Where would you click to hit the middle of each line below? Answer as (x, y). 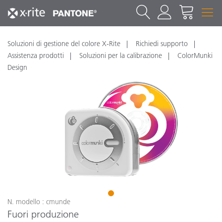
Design (17, 67)
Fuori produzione (43, 214)
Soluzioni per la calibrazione (121, 55)
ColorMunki (195, 55)
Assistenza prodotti (36, 55)
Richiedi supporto (162, 44)
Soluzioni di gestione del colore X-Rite (64, 44)
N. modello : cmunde (39, 201)
